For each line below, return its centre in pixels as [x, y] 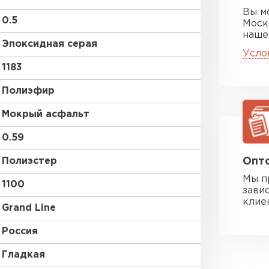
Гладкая [23, 255]
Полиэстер [29, 161]
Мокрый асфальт [46, 114]
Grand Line [29, 208]
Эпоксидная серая [50, 44]
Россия [20, 231]
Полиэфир [28, 91]
